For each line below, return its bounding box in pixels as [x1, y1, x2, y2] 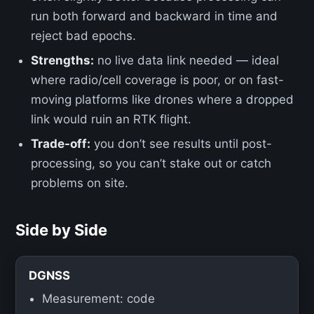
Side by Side [15, 221, 107, 239]
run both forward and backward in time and [31, 9, 278, 23]
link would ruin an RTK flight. [31, 112, 192, 126]
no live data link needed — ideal [94, 53, 280, 67]
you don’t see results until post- [90, 137, 273, 151]
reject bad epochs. [31, 29, 137, 43]
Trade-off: [31, 137, 91, 151]
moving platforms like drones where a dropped [31, 93, 294, 107]
